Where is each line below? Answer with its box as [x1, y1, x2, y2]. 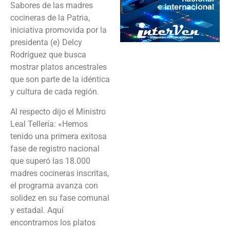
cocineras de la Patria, [10, 13, 90, 23]
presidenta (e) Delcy [10, 37, 82, 48]
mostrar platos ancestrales [10, 62, 107, 72]
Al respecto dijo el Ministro [10, 106, 106, 117]
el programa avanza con [10, 180, 98, 190]
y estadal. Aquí [10, 205, 64, 215]
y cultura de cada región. [10, 87, 99, 97]
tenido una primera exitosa [10, 131, 107, 141]
